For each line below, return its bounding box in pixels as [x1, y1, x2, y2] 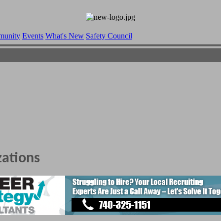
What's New [45, 32, 84, 40]
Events [22, 32, 43, 40]
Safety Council [86, 32, 132, 40]
